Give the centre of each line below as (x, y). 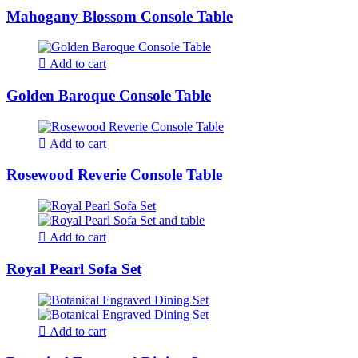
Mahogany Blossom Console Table (119, 16)
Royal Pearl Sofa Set (74, 268)
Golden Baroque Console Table (109, 95)
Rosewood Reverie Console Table (114, 175)
